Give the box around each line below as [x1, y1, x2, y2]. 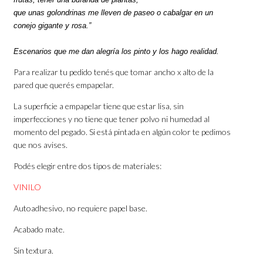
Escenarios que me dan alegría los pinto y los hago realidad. [14, 47, 220, 56]
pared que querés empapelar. [14, 80, 114, 90]
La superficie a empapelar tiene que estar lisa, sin [14, 101, 184, 112]
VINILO [14, 182, 42, 193]
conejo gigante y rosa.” [14, 21, 94, 31]
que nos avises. [14, 140, 68, 150]
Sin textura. [14, 245, 54, 256]
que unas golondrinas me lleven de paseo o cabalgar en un [14, 8, 214, 18]
